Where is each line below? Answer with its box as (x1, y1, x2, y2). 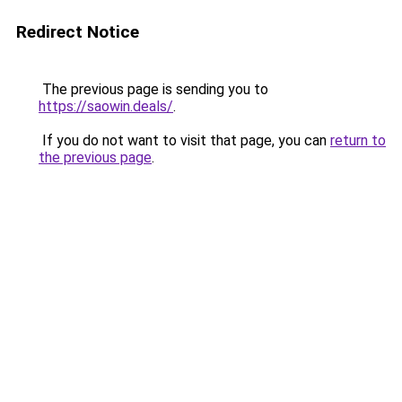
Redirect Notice (16, 22, 139, 42)
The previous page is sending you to (39, 81, 268, 98)
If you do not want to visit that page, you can (39, 132, 330, 149)
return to (330, 132, 386, 149)
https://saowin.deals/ (39, 98, 173, 115)
